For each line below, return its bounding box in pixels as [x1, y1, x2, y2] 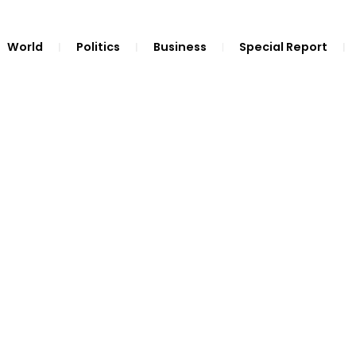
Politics [75, 39, 120, 55]
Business [153, 39, 207, 55]
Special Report [239, 39, 328, 55]
